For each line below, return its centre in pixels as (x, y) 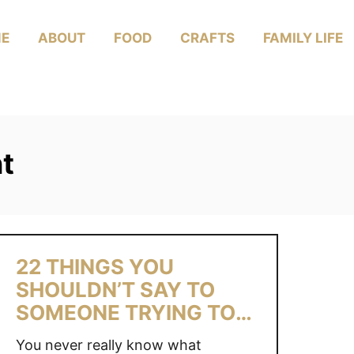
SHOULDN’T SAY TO (115, 290)
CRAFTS (207, 38)
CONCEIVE (70, 336)
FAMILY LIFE (303, 38)
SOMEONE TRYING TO (125, 313)
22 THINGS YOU (94, 267)
